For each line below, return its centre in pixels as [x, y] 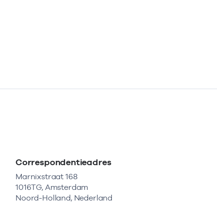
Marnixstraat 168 [46, 177]
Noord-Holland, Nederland [64, 198]
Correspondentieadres [63, 162]
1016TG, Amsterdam [52, 187]
